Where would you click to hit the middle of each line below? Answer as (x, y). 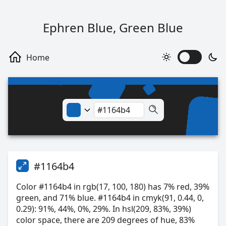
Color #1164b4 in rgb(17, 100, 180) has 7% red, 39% (113, 187)
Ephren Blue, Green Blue (113, 27)
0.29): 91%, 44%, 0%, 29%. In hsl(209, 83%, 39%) (104, 209)
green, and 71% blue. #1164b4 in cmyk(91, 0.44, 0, (110, 198)
